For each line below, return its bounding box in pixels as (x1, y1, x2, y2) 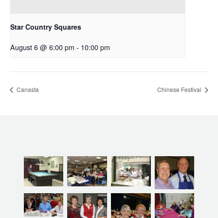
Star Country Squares (10, 22, 81, 32)
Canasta (15, 85, 39, 94)
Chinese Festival (157, 85, 203, 94)
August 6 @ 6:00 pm (10, 42, 74, 53)
